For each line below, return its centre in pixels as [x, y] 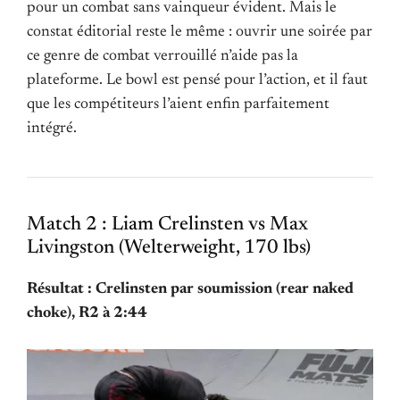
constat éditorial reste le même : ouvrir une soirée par [200, 33]
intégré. [52, 129]
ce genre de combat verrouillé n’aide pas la [162, 57]
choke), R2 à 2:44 [87, 314]
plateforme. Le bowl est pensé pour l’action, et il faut [197, 81]
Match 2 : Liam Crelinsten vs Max [167, 225]
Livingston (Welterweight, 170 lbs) [169, 249]
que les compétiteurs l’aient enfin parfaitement [178, 105]
